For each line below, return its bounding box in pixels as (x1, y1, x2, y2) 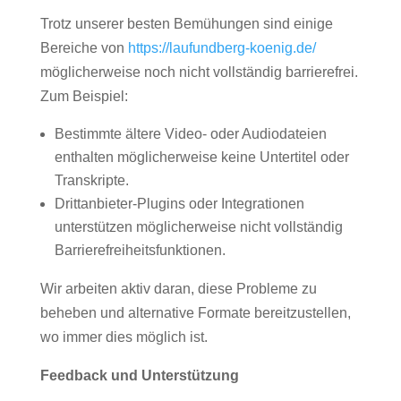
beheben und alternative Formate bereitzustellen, (39, 305, 351, 320)
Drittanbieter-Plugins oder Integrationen (54, 196, 304, 211)
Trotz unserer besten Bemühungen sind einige (39, 16, 333, 31)
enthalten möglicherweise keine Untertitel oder (54, 149, 349, 165)
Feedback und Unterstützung (39, 368, 239, 383)
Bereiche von (39, 40, 128, 55)
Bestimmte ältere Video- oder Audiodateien (54, 126, 327, 141)
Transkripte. (54, 173, 129, 188)
